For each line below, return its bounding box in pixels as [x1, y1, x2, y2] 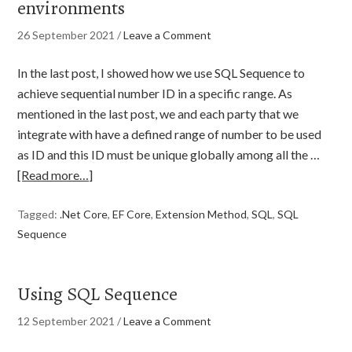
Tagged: [17, 207, 60, 221]
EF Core [112, 207, 152, 221]
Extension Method [156, 207, 247, 221]
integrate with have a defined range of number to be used [17, 126, 322, 141]
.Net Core [60, 207, 108, 221]
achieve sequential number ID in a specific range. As [17, 86, 293, 101]
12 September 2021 [17, 314, 115, 328]
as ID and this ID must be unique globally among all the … [17, 147, 321, 162]
